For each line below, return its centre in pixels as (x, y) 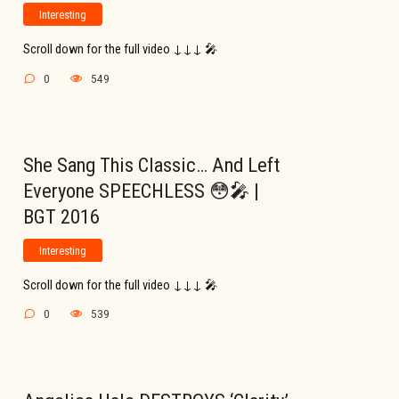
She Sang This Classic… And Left (151, 165)
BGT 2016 (61, 217)
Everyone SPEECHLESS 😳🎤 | (141, 191)
